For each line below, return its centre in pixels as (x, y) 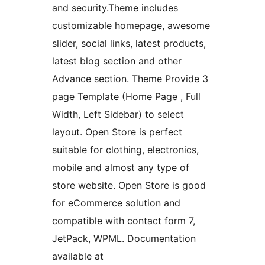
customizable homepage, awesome (131, 26)
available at (78, 256)
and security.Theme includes (115, 8)
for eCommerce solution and (116, 203)
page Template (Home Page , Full (126, 97)
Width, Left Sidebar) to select (118, 114)
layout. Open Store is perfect (117, 132)
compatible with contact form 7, (124, 221)
